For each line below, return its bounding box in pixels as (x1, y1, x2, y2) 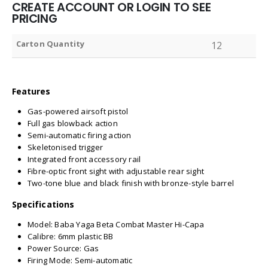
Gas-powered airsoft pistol (28, 106, 129, 117)
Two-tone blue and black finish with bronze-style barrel (28, 178, 234, 189)
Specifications (12, 199, 74, 211)
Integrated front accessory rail (28, 154, 141, 165)
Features (12, 86, 51, 98)
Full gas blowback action (28, 118, 118, 129)
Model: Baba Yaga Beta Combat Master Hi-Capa (28, 219, 205, 230)
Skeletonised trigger (28, 142, 103, 153)
